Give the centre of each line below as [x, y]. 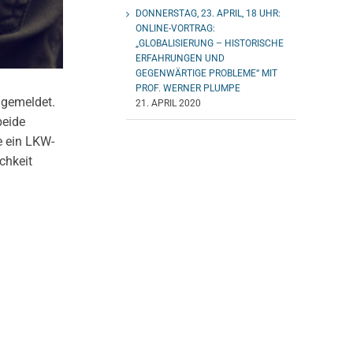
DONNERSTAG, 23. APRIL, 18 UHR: [208, 13]
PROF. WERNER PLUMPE [188, 88]
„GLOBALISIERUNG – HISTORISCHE [210, 43]
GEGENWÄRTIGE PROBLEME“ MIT [206, 73]
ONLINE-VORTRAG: [175, 28]
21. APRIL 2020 [168, 103]
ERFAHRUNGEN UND [180, 58]
